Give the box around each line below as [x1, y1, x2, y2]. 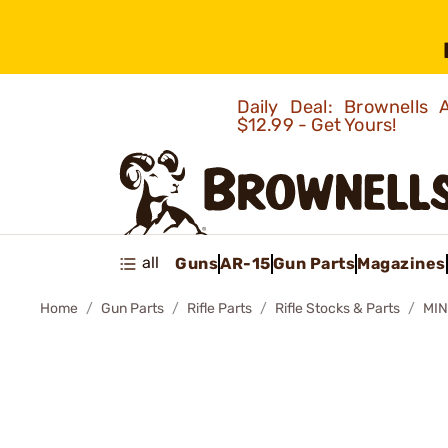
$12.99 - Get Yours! [236, 114, 401, 136]
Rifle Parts [187, 300, 252, 317]
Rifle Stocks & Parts [275, 300, 400, 317]
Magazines [357, 253, 446, 273]
